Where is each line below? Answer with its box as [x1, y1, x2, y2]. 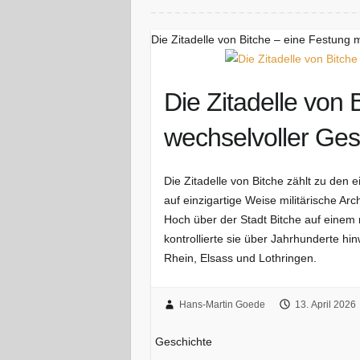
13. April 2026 [294, 299, 356, 311]
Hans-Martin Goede [178, 299, 265, 311]
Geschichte [155, 335, 213, 349]
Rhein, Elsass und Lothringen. [164, 251, 317, 264]
